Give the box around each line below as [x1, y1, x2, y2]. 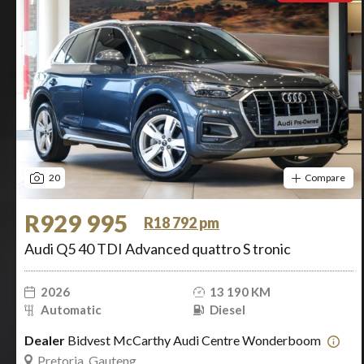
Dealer [24, 332, 65, 348]
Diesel [209, 302, 245, 317]
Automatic [41, 302, 102, 317]
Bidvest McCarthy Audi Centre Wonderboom [65, 332, 323, 348]
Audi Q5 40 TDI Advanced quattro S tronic [24, 240, 291, 258]
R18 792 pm [144, 214, 219, 232]
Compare [305, 171, 345, 184]
